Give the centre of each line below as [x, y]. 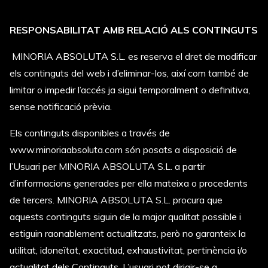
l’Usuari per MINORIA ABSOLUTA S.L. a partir [107, 166]
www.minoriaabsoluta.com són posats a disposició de [123, 150]
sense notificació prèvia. [61, 106]
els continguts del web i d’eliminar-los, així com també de [129, 73]
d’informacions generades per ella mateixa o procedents [129, 183]
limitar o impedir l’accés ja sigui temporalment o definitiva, [130, 90]
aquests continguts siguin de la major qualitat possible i [125, 217]
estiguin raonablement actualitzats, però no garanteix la [128, 233]
